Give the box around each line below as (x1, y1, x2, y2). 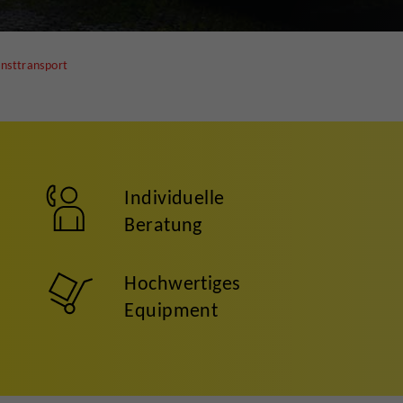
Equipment (124, 298, 219, 322)
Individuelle (124, 185, 225, 210)
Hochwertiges (124, 271, 241, 295)
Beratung (124, 212, 202, 237)
